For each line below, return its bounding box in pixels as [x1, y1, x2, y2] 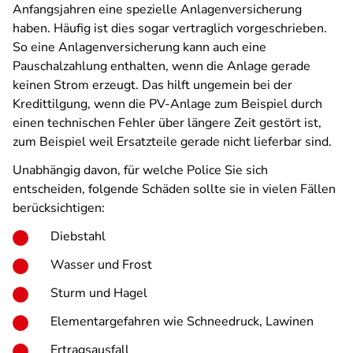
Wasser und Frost [50, 256, 152, 273]
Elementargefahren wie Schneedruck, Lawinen [50, 313, 314, 330]
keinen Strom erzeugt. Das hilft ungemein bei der [13, 76, 292, 94]
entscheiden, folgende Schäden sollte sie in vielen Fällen [13, 180, 336, 198]
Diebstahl [50, 228, 106, 245]
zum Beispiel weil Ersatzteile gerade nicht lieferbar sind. [13, 133, 332, 150]
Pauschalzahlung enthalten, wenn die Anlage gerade [13, 58, 310, 75]
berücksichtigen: [13, 199, 105, 217]
